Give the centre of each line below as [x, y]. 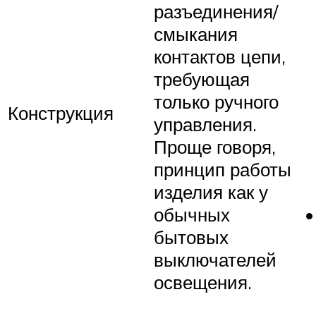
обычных [192, 215]
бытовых [191, 237]
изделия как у [211, 192]
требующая [202, 79]
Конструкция [61, 113]
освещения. [203, 282]
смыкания [196, 34]
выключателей [215, 260]
